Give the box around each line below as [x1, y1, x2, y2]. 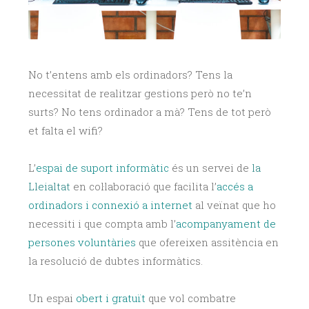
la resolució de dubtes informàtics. [28, 254, 203, 268]
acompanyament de [176, 217, 276, 231]
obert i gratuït [76, 291, 146, 306]
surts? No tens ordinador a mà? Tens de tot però [28, 105, 271, 119]
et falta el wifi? [28, 123, 103, 138]
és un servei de [169, 161, 252, 175]
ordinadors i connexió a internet [28, 198, 192, 212]
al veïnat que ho [192, 198, 276, 212]
